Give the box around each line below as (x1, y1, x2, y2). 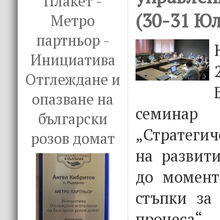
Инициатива (30, 50, 115, 70)
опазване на (32, 89, 113, 109)
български (38, 109, 108, 129)
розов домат (30, 129, 115, 148)
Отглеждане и (25, 70, 120, 89)
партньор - (36, 30, 110, 50)
